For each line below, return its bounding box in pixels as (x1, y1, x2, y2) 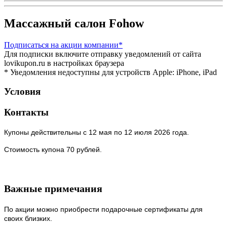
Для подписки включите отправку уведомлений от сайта (4, 49, 201, 58)
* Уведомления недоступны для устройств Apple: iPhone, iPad (4, 67, 217, 77)
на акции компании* (51, 40, 123, 49)
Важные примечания (4, 182, 102, 194)
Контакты (4, 106, 49, 118)
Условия (4, 86, 41, 97)
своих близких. (4, 214, 52, 223)
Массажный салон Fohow (4, 16, 144, 30)
